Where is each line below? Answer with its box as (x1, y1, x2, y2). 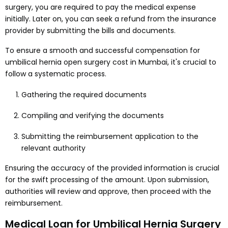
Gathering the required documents (21, 89, 147, 100)
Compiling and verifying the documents (21, 110, 164, 121)
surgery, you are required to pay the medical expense (5, 2, 196, 12)
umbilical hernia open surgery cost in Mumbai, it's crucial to (5, 56, 216, 67)
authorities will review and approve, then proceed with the (5, 186, 211, 196)
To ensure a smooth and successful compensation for (5, 45, 200, 55)
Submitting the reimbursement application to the (21, 131, 198, 141)
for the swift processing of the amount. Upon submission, (5, 174, 209, 185)
